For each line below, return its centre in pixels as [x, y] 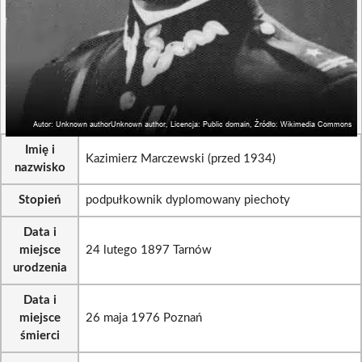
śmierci [40, 336]
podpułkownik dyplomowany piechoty [188, 200]
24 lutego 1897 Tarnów [149, 250]
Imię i [40, 150]
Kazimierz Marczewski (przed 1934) [181, 159]
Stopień [40, 200]
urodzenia [40, 268]
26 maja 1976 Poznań [144, 318]
